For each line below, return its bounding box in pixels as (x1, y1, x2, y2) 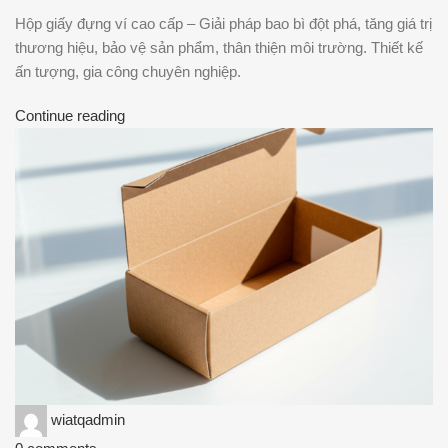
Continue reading (15, 106, 125, 124)
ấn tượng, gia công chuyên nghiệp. (15, 62, 241, 80)
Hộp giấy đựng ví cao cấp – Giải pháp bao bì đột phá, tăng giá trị (15, 14, 432, 32)
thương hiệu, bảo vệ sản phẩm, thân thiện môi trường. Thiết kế (15, 38, 423, 56)
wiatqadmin (51, 411, 125, 429)
